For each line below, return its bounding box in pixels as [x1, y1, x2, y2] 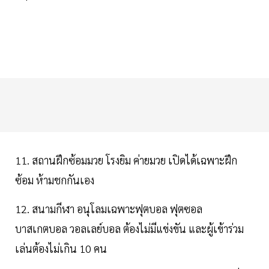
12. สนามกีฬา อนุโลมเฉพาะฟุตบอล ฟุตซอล [15, 202, 202, 216]
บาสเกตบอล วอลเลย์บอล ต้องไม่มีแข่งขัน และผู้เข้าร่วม [15, 222, 244, 236]
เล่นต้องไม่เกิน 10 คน [15, 241, 107, 256]
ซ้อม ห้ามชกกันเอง [15, 173, 94, 187]
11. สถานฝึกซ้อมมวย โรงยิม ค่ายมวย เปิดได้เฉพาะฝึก [15, 153, 237, 168]
